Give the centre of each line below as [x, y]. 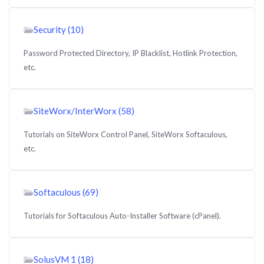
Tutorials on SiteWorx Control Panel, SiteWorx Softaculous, [126, 134]
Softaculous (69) [66, 192]
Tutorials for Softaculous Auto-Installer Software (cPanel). [122, 216]
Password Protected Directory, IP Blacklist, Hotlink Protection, [131, 53]
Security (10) [59, 29]
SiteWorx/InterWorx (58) [84, 111]
